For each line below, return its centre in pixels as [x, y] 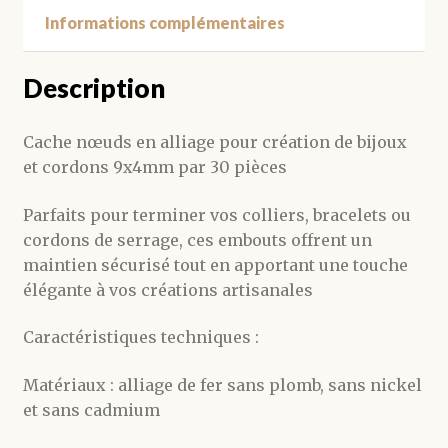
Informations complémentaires [164, 22]
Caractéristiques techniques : [140, 337]
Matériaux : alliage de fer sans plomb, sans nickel [222, 385]
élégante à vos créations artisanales [167, 289]
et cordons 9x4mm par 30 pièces [154, 167]
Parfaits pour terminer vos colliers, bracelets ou [216, 214]
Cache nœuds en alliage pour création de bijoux [214, 142]
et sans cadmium [91, 410]
